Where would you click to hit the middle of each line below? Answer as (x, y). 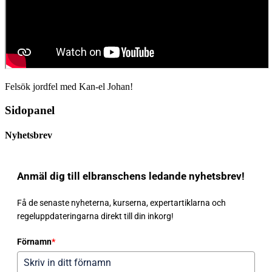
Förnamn (34, 241)
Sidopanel (30, 110)
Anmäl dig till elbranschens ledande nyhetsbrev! (131, 176)
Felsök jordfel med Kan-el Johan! (69, 86)
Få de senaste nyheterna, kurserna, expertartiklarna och (121, 202)
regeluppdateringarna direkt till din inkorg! (95, 216)
